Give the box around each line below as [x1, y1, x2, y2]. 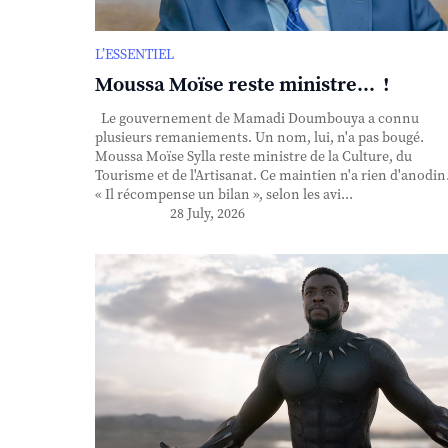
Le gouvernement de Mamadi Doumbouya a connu [94, 109, 419, 128]
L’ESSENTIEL [94, 45, 174, 64]
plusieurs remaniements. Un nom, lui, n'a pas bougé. [94, 128, 424, 147]
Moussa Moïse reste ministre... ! [94, 72, 390, 98]
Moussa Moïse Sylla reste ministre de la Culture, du [94, 147, 412, 166]
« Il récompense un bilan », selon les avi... [94, 185, 353, 204]
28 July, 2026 [169, 204, 245, 223]
